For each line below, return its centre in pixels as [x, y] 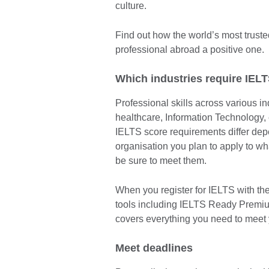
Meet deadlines [154, 248]
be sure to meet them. [162, 161]
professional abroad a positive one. [190, 50]
